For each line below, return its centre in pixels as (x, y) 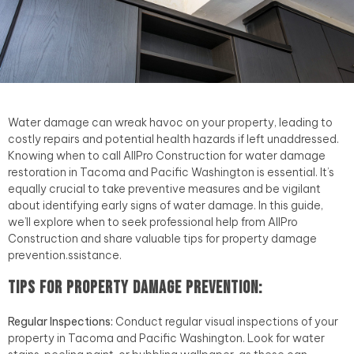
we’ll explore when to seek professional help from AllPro (153, 222)
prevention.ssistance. (65, 255)
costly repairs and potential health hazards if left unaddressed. (173, 139)
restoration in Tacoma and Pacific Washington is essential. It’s (171, 172)
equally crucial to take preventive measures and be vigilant (164, 188)
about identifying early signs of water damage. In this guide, (166, 205)
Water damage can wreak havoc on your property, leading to (170, 122)
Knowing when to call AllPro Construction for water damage (167, 155)
